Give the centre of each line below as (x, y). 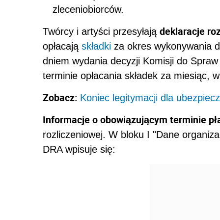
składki (96, 46)
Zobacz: (61, 98)
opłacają (62, 46)
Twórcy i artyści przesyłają (101, 32)
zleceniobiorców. (88, 10)
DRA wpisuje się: (79, 150)
